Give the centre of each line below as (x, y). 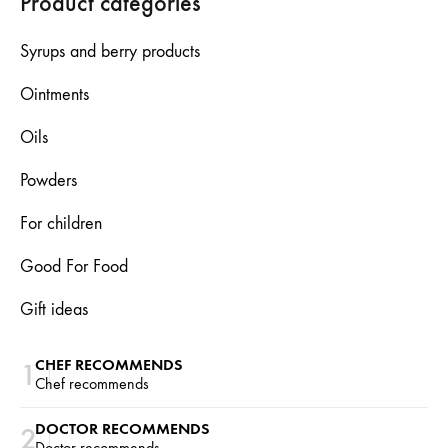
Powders (48, 180)
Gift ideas (54, 309)
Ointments (54, 94)
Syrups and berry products (110, 51)
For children (61, 223)
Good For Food (74, 266)
